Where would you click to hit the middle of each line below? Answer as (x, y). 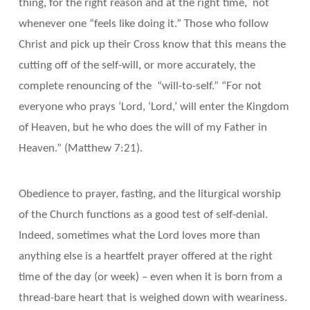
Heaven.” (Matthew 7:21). (80, 149)
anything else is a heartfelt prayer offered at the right (145, 257)
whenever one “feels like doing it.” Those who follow (143, 24)
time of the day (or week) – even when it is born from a (150, 277)
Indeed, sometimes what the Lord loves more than (139, 236)
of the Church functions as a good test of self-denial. (143, 215)
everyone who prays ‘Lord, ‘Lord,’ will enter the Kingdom (154, 107)
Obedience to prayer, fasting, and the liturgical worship (149, 194)
